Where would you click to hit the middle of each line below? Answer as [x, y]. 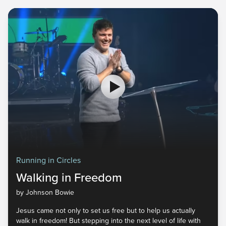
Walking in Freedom [69, 178]
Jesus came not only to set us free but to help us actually [106, 211]
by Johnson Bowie [45, 192]
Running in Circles [48, 160]
